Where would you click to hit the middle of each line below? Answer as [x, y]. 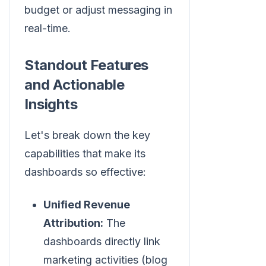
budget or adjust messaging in [98, 9]
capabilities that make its [85, 153]
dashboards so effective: [85, 172]
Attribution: [73, 223]
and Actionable [75, 84]
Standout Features [86, 65]
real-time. [47, 28]
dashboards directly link [102, 241]
